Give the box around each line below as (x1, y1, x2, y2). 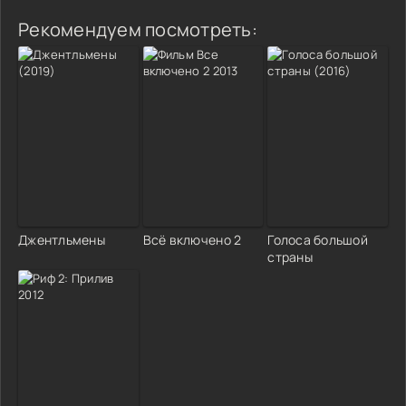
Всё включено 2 (142, 230, 242, 248)
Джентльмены (18, 230, 105, 248)
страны (267, 247, 313, 266)
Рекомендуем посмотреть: (18, 16, 257, 42)
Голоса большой (267, 230, 368, 248)
